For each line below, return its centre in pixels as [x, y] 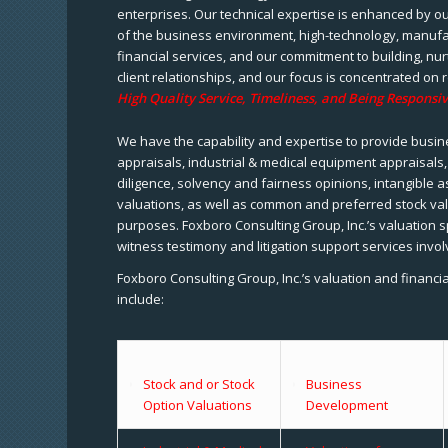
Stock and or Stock [199, 383]
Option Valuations [198, 404]
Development [347, 404]
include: [141, 298]
